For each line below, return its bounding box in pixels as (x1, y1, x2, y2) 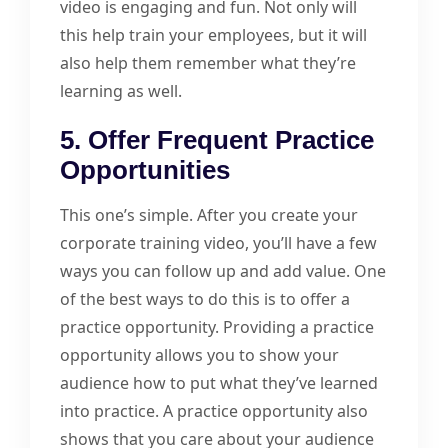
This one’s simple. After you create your (60, 203, 358, 226)
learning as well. (60, 79, 182, 102)
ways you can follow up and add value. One (60, 259, 386, 282)
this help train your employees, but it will (60, 23, 367, 46)
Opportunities (60, 155, 230, 184)
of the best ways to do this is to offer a (60, 287, 350, 310)
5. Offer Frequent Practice (60, 125, 374, 154)
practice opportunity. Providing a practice (60, 315, 374, 338)
